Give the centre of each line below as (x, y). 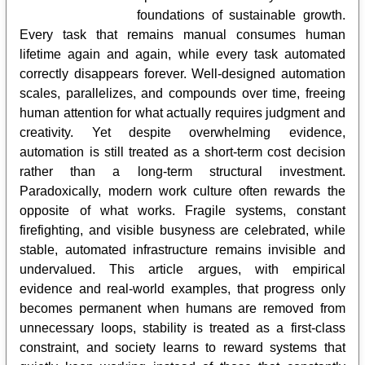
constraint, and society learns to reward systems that (182, 347)
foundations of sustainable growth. (241, 15)
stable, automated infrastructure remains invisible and (182, 249)
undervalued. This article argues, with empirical (182, 269)
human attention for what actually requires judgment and (182, 112)
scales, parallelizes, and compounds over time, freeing (182, 93)
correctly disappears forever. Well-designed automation (182, 73)
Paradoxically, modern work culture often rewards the (182, 191)
